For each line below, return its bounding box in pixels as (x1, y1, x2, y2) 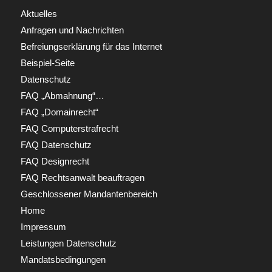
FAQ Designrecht (20, 155, 89, 166)
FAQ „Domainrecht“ (20, 106, 98, 117)
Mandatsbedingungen (20, 254, 106, 265)
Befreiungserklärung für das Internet (20, 41, 162, 52)
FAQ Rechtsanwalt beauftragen (20, 172, 144, 183)
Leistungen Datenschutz (20, 237, 117, 248)
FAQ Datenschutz (20, 139, 92, 150)
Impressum (20, 221, 66, 232)
